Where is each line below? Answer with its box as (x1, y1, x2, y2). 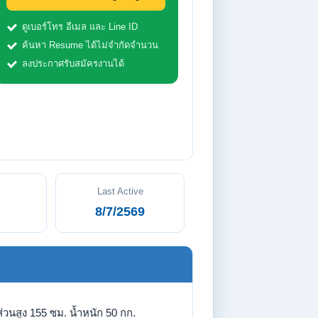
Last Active (97, 186, 143, 197)
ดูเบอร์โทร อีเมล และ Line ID (22, 21, 138, 32)
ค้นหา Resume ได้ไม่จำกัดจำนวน (22, 40, 158, 50)
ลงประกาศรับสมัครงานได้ (22, 58, 124, 69)
